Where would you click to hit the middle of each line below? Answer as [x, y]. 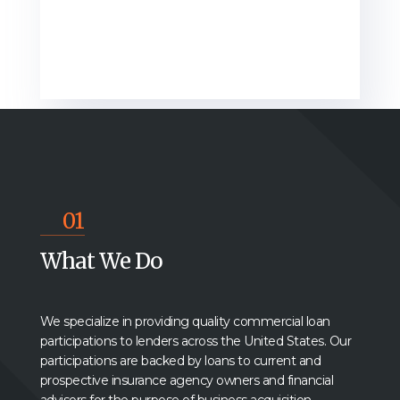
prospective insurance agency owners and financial [187, 381]
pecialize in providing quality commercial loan [200, 322]
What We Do [101, 262]
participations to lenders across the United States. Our [196, 342]
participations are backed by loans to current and [180, 361]
